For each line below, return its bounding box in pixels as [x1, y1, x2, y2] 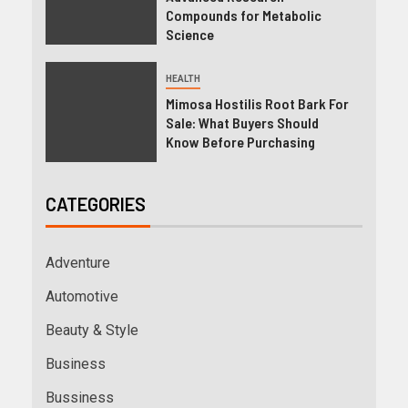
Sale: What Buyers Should [165, 113, 319, 131]
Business [46, 354, 106, 372]
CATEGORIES [46, 192, 146, 215]
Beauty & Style [46, 321, 138, 339]
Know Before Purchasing [165, 132, 315, 150]
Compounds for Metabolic [165, 5, 321, 24]
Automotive [46, 287, 118, 305]
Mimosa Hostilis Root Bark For [165, 94, 349, 112]
